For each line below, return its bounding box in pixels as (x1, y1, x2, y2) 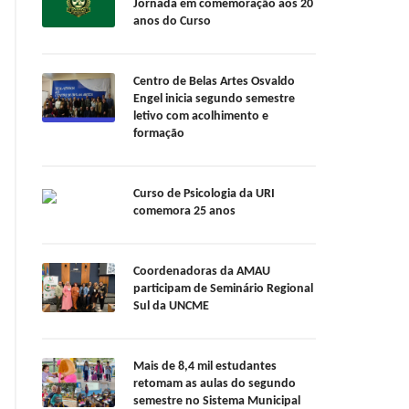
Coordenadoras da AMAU (133, 265, 270, 279)
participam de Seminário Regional (133, 282, 313, 297)
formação (133, 127, 184, 142)
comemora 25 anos (133, 204, 238, 219)
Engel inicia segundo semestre (133, 92, 295, 107)
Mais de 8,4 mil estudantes (133, 360, 277, 374)
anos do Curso (133, 15, 211, 29)
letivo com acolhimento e (133, 110, 268, 124)
